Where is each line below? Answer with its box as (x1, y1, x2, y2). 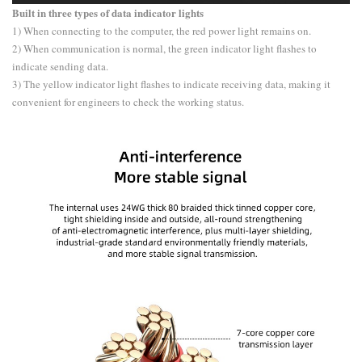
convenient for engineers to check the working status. (12, 94, 244, 109)
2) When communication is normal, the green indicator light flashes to (12, 40, 317, 56)
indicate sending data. (12, 58, 108, 74)
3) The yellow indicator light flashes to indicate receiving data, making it (12, 76, 330, 91)
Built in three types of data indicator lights (12, 4, 204, 20)
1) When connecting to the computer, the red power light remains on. (12, 23, 311, 38)
